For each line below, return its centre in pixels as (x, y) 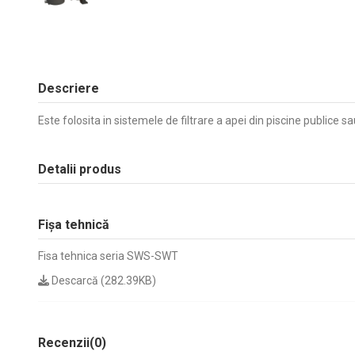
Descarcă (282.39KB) (102, 280)
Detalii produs (79, 169)
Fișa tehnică (73, 224)
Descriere (68, 88)
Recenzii (63, 342)
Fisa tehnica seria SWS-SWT (108, 256)
